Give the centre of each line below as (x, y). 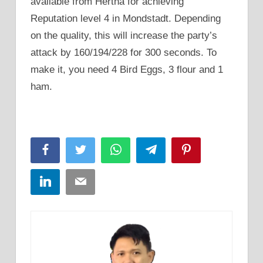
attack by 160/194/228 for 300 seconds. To (124, 53)
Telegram (174, 149)
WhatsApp (141, 149)
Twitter (99, 149)
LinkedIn (68, 181)
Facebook (70, 149)
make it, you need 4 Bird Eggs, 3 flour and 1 (127, 70)
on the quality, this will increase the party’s (124, 36)
